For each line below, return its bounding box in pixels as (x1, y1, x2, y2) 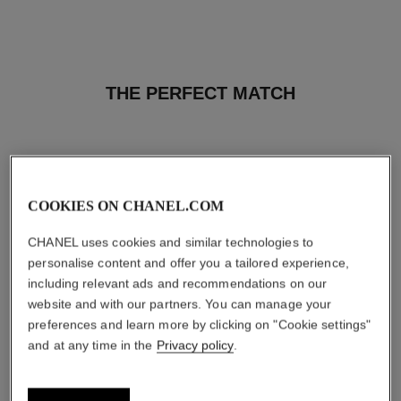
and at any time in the (28, 337, 157, 352)
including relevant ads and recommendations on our (28, 276, 328, 290)
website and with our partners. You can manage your (28, 296, 332, 311)
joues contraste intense (241, 386, 361, 399)
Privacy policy (156, 337, 234, 352)
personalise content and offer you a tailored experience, (28, 255, 349, 269)
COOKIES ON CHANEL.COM (28, 198, 225, 213)
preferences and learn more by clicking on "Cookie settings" (28, 317, 371, 331)
